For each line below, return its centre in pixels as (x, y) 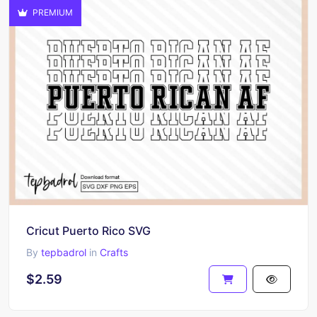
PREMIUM (52, 12)
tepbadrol (64, 252)
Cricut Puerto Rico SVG (88, 231)
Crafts (114, 252)
